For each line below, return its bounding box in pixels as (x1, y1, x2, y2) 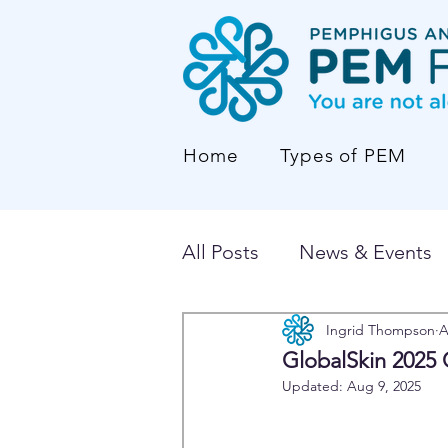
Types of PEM (279, 143, 407, 167)
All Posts (182, 240, 259, 264)
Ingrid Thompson (326, 320, 435, 339)
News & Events (299, 240, 432, 264)
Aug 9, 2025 (347, 377, 421, 395)
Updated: (282, 377, 347, 395)
